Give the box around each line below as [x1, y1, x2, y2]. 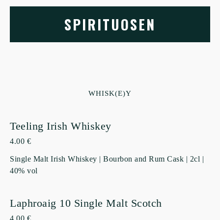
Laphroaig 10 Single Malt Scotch [10, 196, 162, 209]
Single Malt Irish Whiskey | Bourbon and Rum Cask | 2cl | [10, 154, 204, 163]
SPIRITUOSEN [64, 14, 156, 34]
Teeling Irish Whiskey [10, 119, 111, 132]
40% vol [10, 166, 38, 175]
